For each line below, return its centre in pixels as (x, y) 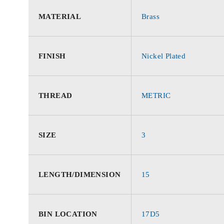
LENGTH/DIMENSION (80, 174)
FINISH (52, 56)
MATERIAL (60, 16)
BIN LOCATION (68, 214)
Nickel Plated (164, 56)
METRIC (156, 95)
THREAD (55, 95)
